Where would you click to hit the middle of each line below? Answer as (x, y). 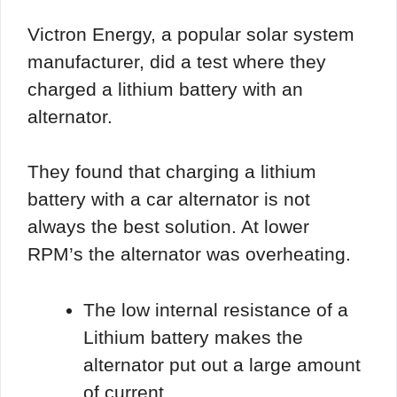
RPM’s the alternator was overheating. (189, 254)
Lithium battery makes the (193, 337)
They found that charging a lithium (172, 172)
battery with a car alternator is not (169, 199)
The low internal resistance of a (216, 309)
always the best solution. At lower (168, 227)
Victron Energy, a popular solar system (191, 34)
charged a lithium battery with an (165, 89)
